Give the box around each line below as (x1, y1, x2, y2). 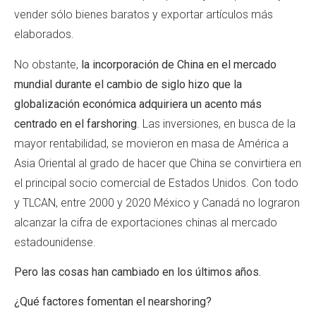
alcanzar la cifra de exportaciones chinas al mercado (14, 215, 277, 229)
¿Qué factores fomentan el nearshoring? (14, 295, 212, 309)
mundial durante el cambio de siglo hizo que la (14, 77, 242, 91)
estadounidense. (14, 235, 99, 249)
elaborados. (14, 28, 74, 42)
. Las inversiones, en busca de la (137, 116, 296, 130)
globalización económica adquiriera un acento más (14, 97, 262, 111)
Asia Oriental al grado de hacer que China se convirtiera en (14, 156, 301, 170)
